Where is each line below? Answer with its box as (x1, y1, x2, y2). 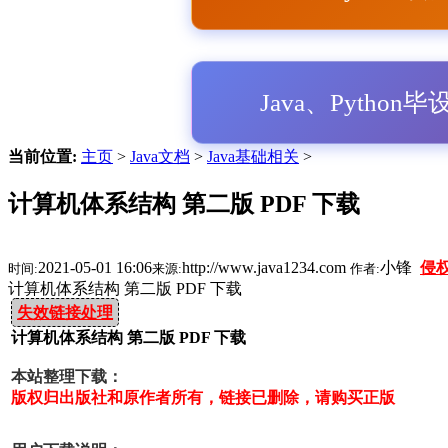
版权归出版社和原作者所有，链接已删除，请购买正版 (11, 388, 395, 406)
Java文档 (130, 148, 190, 165)
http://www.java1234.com (182, 258, 350, 276)
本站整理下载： (11, 367, 123, 385)
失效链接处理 (17, 303, 113, 321)
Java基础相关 (207, 148, 299, 165)
